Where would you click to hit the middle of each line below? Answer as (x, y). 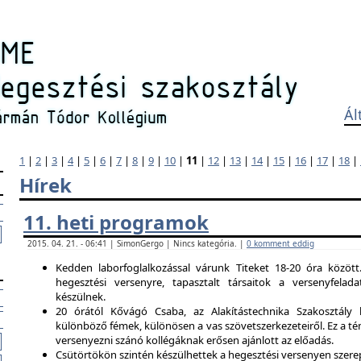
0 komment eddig (280, 243)
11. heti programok (116, 222)
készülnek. (81, 297)
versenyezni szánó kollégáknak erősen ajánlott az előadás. (195, 340)
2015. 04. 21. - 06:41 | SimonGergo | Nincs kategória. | (137, 243)
